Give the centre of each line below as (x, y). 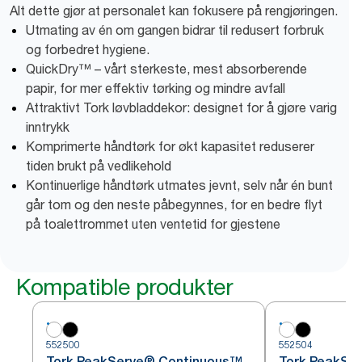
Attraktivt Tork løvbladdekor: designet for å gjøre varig (181, 107)
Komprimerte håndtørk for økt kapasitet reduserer (170, 146)
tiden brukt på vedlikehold (99, 166)
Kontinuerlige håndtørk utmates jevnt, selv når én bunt (179, 185)
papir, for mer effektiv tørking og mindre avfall (156, 88)
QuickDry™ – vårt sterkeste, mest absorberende (166, 69)
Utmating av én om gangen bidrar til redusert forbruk (175, 30)
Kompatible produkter (124, 287)
